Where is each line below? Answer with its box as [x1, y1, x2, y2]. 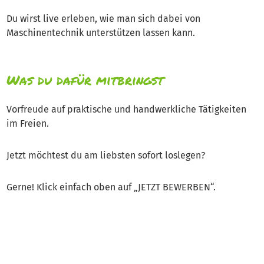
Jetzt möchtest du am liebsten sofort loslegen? [6, 150, 205, 161]
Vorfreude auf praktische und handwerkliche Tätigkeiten [6, 104, 246, 115]
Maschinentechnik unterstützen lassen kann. [6, 27, 195, 38]
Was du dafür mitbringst [6, 71, 164, 89]
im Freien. [6, 118, 49, 129]
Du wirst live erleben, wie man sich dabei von [6, 13, 200, 24]
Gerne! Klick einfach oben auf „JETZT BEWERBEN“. [6, 181, 216, 193]
